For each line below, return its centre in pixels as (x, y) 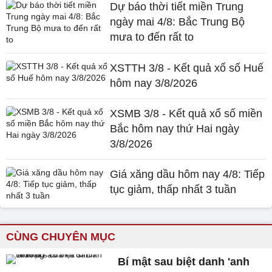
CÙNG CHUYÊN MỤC (61, 237)
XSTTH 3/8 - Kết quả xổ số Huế (187, 68)
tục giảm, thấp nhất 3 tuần (173, 189)
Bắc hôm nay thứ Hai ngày (175, 129)
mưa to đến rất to (152, 37)
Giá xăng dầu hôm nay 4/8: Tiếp (188, 174)
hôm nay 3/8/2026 (154, 83)
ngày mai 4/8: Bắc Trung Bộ (178, 22)
